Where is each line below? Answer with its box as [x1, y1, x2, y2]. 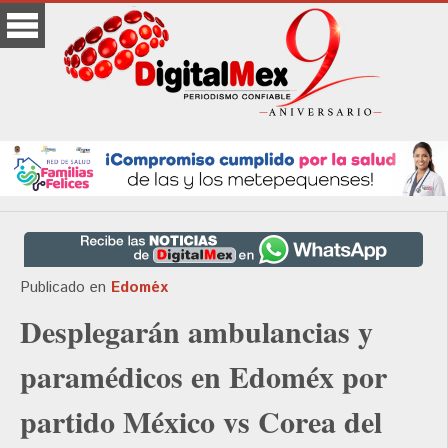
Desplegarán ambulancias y [20, 309, 373, 354]
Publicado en [20, 277, 106, 299]
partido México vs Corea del [20, 399, 382, 444]
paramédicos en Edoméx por [20, 354, 387, 399]
